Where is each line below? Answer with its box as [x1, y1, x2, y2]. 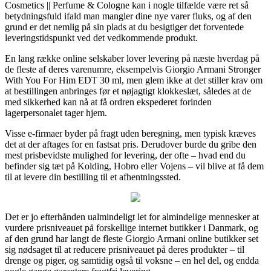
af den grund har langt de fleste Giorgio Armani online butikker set [5, 233, 258, 244]
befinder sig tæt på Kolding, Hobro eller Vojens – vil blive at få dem [5, 160, 264, 171]
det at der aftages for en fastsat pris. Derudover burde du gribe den [5, 139, 256, 149]
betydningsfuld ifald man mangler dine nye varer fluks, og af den [5, 10, 252, 21]
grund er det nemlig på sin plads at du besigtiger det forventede [5, 21, 244, 32]
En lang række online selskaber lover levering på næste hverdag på [5, 53, 260, 64]
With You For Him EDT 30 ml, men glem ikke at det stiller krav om [5, 74, 263, 85]
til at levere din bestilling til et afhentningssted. [5, 171, 181, 182]
